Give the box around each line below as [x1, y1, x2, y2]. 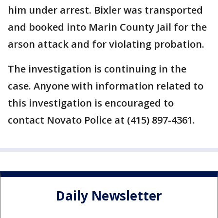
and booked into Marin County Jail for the [8, 20, 207, 34]
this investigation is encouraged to [8, 96, 174, 110]
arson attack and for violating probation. [8, 37, 204, 51]
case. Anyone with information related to [8, 79, 203, 93]
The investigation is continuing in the [8, 62, 186, 76]
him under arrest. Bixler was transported [8, 3, 203, 17]
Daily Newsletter [56, 186, 162, 204]
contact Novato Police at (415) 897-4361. [8, 113, 195, 127]
